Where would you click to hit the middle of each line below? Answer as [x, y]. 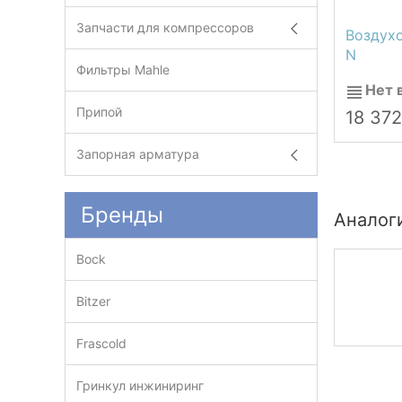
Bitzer [93, 301]
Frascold [101, 343]
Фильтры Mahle [123, 70]
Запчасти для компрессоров [165, 27]
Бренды [122, 215]
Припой [99, 112]
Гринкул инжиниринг [140, 385]
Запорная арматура [138, 154]
